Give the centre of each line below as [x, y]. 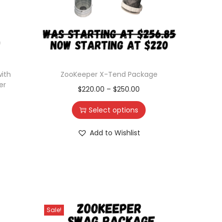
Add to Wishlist [115, 133]
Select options [114, 110]
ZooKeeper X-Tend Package [109, 74]
